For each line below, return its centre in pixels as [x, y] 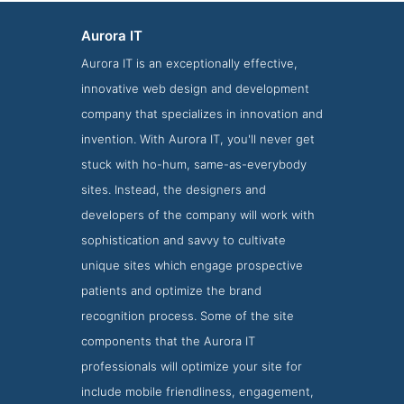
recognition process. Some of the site [187, 316]
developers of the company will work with [197, 215]
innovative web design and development [195, 88]
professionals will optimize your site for [191, 366]
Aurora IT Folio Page [202, 231]
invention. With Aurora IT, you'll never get [197, 139]
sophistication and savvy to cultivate [183, 240]
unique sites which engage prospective [192, 265]
